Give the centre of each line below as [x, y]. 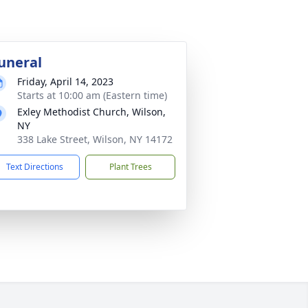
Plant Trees [130, 167]
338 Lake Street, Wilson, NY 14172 [95, 139]
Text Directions [35, 167]
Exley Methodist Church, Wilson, [91, 112]
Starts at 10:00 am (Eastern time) [92, 95]
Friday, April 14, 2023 [65, 81]
